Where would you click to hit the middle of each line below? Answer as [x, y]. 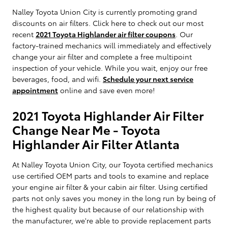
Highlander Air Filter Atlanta [96, 143]
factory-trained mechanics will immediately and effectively [112, 45]
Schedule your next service [148, 79]
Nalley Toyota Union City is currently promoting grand [105, 11]
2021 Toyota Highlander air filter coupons [106, 34]
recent [24, 34]
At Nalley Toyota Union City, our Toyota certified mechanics [113, 164]
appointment [35, 90]
